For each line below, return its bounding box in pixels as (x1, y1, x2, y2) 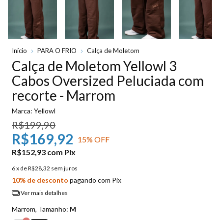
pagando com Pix (68, 176, 121, 185)
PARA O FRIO (37, 47, 77, 55)
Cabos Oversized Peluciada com (12, 72, 204, 89)
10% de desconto (12, 176, 68, 185)
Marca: (12, 107, 32, 115)
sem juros (51, 165, 78, 172)
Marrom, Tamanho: (12, 204, 70, 213)
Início (12, 47, 27, 55)
